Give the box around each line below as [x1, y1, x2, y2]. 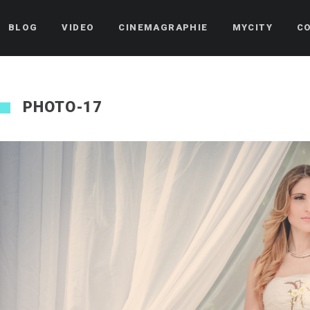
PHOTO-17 [23, 98, 103, 116]
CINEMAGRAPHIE [118, 22, 208, 33]
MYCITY [232, 22, 273, 33]
